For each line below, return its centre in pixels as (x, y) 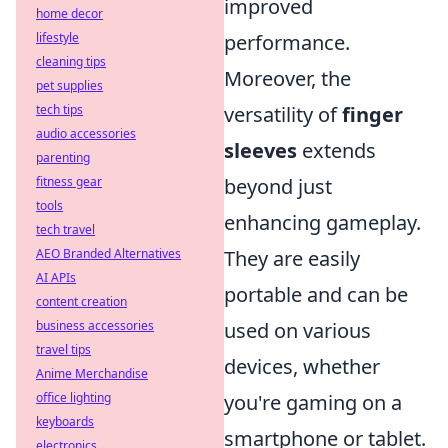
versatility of (283, 115)
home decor (69, 13)
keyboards (65, 421)
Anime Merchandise (92, 373)
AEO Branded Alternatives (108, 253)
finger (372, 115)
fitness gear (69, 181)
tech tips (59, 109)
